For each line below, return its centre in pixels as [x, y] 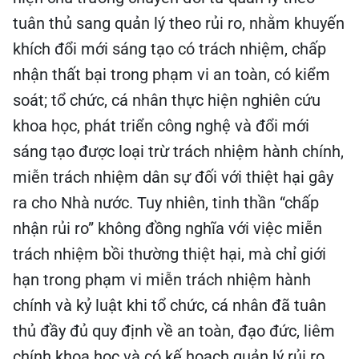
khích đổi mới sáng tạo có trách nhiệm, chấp [169, 46]
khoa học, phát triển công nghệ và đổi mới [161, 123]
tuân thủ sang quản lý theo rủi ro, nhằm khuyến [179, 21]
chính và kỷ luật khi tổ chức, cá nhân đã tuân [169, 303]
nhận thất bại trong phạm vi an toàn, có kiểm [171, 72]
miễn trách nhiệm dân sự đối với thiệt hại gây [173, 175]
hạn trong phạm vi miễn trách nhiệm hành [162, 277]
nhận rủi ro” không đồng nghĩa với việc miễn [167, 226]
